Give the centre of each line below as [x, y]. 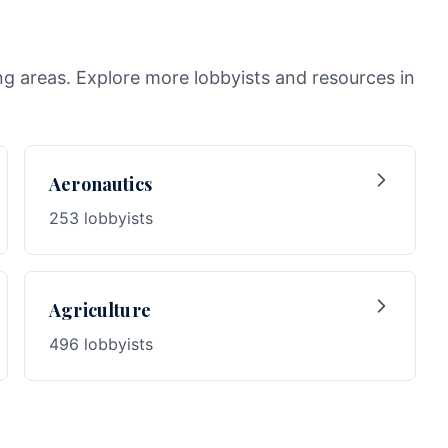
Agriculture [100, 310]
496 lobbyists [101, 344]
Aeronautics [100, 184]
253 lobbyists [101, 218]
